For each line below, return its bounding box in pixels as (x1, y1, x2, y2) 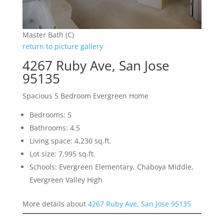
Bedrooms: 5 (29, 109, 71, 119)
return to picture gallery (22, 41, 103, 51)
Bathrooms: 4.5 (29, 122, 80, 132)
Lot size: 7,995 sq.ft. (29, 148, 95, 158)
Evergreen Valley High (29, 174, 102, 184)
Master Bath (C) (22, 29, 74, 39)
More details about (22, 198, 88, 208)
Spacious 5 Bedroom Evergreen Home (22, 90, 148, 100)
